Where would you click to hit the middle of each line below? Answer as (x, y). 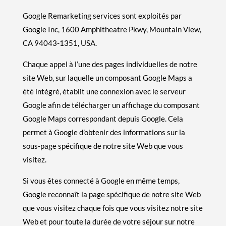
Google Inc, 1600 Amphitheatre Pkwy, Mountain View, (112, 29)
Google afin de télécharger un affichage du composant (111, 105)
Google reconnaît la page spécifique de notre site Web (111, 194)
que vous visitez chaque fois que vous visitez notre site (112, 208)
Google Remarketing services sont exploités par (102, 15)
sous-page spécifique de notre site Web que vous (103, 146)
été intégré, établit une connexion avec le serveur (104, 91)
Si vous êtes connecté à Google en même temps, (101, 180)
